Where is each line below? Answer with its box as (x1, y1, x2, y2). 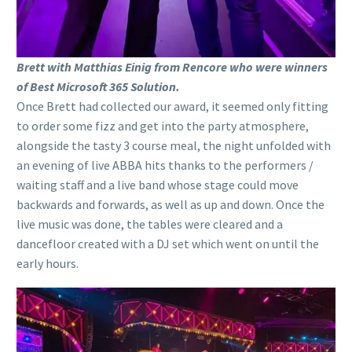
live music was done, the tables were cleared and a (16, 216, 283, 233)
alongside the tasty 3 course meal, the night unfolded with (16, 137, 331, 154)
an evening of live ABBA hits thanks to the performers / (16, 157, 313, 174)
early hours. (16, 255, 79, 272)
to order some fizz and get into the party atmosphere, (16, 118, 309, 134)
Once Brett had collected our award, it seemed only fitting (16, 98, 328, 115)
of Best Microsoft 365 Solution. (16, 79, 180, 95)
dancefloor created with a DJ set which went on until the (16, 236, 319, 252)
